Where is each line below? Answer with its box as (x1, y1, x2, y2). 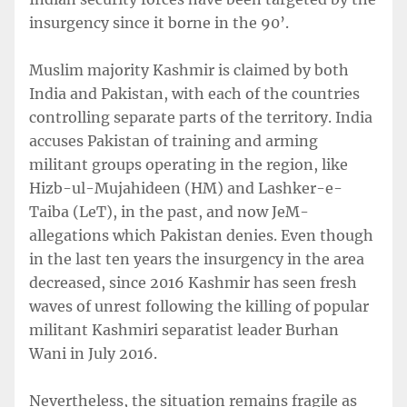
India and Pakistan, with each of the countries (29, 84, 360, 103)
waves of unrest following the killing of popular (29, 297, 369, 315)
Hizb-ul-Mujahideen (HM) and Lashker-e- (29, 179, 342, 197)
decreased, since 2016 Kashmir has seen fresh (29, 273, 357, 292)
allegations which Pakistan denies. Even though (29, 226, 373, 244)
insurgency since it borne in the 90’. (29, 14, 289, 32)
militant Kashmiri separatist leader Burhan (29, 321, 339, 339)
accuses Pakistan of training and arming (29, 132, 318, 150)
